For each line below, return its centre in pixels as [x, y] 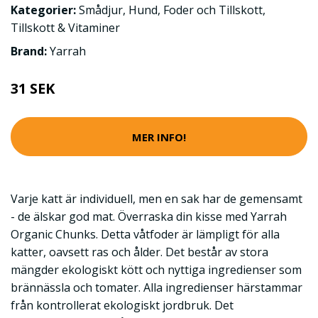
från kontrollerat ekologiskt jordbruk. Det [122, 305]
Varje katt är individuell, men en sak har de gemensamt [157, 199]
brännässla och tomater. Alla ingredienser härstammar [157, 287]
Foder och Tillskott [213, 10]
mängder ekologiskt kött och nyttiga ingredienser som [156, 270]
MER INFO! [159, 137]
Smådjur [101, 10]
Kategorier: [43, 10]
